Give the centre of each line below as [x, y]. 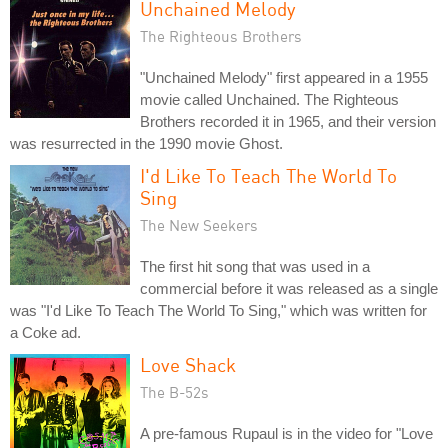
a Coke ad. [45, 332]
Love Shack [188, 364]
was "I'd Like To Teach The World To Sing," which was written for [218, 310]
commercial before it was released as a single [289, 288]
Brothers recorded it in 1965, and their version [288, 121]
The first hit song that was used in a [255, 266]
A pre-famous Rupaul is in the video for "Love [286, 433]
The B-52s [174, 391]
